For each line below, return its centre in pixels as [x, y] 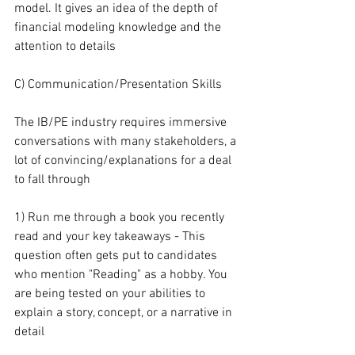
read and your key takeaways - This [111, 237]
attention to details [65, 47]
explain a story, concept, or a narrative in [125, 313]
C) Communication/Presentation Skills [118, 85]
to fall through [52, 180]
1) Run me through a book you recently [121, 218]
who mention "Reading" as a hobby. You [122, 275]
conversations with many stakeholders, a [127, 142]
